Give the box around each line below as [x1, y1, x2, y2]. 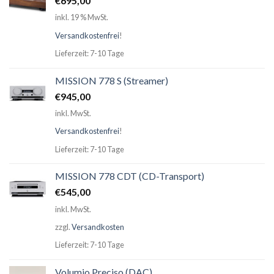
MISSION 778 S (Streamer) [55, 74, 168, 86]
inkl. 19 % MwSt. [55, 12, 108, 23]
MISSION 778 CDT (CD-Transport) [55, 170, 204, 182]
